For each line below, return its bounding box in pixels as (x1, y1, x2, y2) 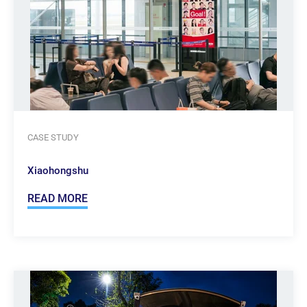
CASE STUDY (27, 132, 79, 143)
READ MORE (27, 192, 88, 206)
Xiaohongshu (27, 164, 88, 177)
